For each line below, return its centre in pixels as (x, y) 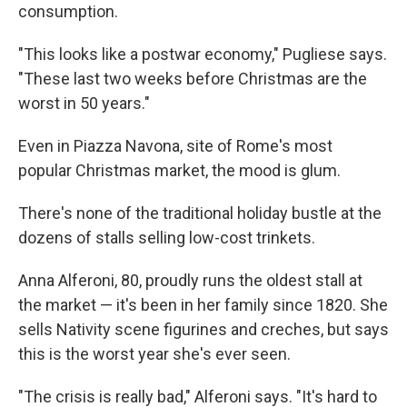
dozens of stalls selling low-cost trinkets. (167, 237)
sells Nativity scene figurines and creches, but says (203, 329)
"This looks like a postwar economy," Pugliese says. (203, 54)
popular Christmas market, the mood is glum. (179, 170)
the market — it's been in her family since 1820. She (203, 304)
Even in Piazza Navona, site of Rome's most (175, 145)
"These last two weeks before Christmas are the (193, 78)
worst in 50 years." (84, 103)
